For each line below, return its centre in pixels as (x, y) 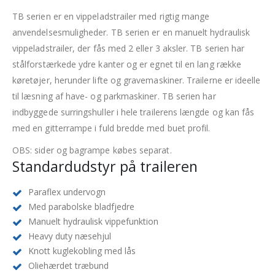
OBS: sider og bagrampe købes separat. (92, 150)
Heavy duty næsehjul (70, 236)
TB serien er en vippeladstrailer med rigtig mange (111, 17)
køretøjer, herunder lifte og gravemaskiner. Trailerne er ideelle (137, 80)
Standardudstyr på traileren (105, 167)
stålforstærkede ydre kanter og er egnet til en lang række (127, 64)
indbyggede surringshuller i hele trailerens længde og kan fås (134, 112)
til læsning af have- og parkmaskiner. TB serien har (114, 96)
